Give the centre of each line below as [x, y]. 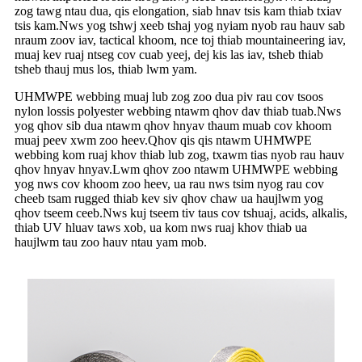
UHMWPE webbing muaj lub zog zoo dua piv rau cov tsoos [169, 96]
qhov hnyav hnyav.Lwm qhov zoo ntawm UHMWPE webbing [176, 169]
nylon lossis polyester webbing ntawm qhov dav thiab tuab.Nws [178, 111]
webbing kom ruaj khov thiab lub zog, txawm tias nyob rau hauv [179, 154]
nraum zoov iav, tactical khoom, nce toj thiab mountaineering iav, [180, 40]
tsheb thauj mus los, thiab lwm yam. [106, 69]
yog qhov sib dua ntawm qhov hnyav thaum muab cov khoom [173, 125]
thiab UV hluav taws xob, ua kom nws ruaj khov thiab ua [161, 227]
